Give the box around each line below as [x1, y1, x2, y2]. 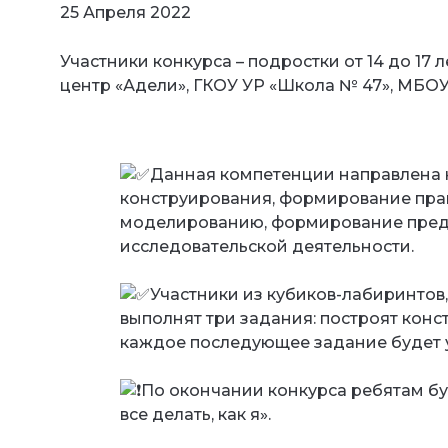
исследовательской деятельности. [120, 236, 414, 256]
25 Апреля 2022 [60, 2, 191, 22]
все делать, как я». [120, 404, 271, 424]
